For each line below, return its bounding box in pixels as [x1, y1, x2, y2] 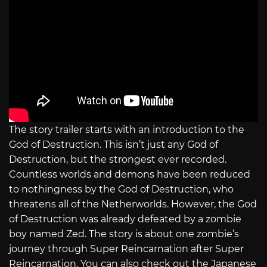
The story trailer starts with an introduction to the [9, 123, 244, 135]
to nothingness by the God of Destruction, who [9, 183, 234, 195]
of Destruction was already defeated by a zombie [9, 213, 241, 225]
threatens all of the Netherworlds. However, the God [9, 198, 257, 210]
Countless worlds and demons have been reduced [9, 168, 250, 180]
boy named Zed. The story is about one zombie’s [9, 228, 239, 240]
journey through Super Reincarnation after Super [9, 243, 244, 254]
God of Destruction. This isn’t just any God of [9, 138, 218, 150]
